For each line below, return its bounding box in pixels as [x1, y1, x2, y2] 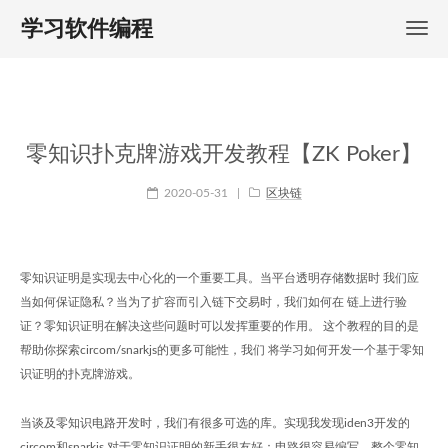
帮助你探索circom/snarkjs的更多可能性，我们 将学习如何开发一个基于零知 [20, 344, 424, 356]
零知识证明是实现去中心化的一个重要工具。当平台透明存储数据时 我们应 [20, 272, 419, 284]
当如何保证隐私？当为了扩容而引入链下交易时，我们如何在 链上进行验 [20, 296, 407, 308]
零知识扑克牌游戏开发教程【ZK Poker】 [26, 143, 422, 165]
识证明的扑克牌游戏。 [20, 368, 140, 380]
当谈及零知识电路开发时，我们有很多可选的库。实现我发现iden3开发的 [20, 417, 410, 429]
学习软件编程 [21, 18, 153, 40]
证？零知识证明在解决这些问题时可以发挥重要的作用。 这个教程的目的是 [20, 320, 419, 332]
